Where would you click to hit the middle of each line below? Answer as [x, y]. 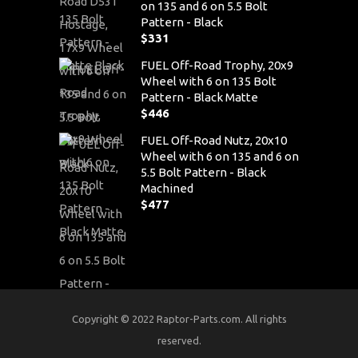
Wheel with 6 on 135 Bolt [209, 81]
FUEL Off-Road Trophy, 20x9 [217, 65]
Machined [167, 188]
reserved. [179, 340]
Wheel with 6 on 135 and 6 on [220, 156]
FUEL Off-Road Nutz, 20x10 [214, 140]
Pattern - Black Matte [199, 97]
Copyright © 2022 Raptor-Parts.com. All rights [179, 318]
